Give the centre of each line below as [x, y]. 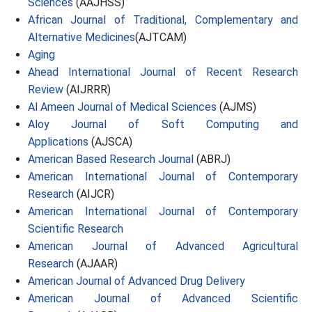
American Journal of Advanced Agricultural [163, 246]
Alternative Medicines [81, 37]
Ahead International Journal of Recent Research [163, 72]
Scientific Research [76, 229]
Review [46, 89]
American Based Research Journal [111, 159]
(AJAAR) [96, 264]
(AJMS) [236, 107]
